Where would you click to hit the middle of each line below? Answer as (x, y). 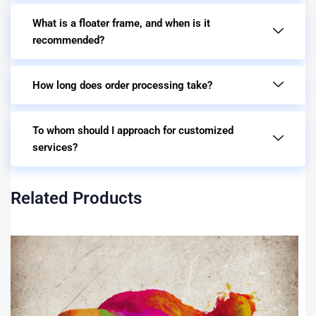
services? (55, 147)
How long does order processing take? (122, 85)
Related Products (76, 198)
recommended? (68, 40)
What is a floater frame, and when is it (121, 23)
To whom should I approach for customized (133, 130)
